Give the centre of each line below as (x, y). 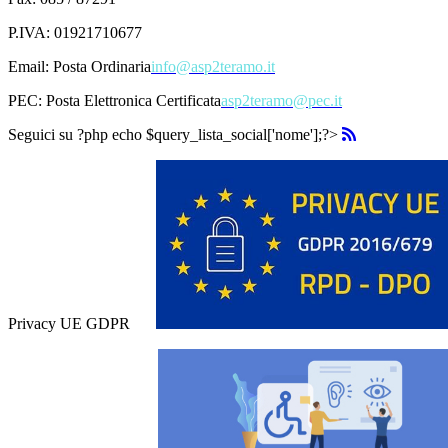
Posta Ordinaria (102, 66)
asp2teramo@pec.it (281, 100)
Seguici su (42, 134)
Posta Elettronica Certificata (133, 100)
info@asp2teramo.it (213, 66)
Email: (30, 66)
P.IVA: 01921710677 (75, 32)
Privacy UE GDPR (69, 323)
